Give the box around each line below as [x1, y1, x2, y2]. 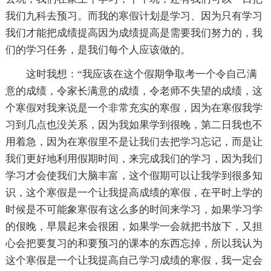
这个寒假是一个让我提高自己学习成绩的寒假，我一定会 [5, 254, 263, 266]
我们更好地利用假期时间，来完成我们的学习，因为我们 [5, 152, 263, 165]
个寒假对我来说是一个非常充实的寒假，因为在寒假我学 [5, 102, 263, 114]
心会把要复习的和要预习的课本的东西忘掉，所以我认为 [5, 237, 263, 249]
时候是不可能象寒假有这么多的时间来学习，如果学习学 [5, 203, 263, 215]
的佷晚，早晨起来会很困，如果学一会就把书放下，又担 [5, 220, 263, 232]
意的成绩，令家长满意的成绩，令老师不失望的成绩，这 [5, 85, 263, 97]
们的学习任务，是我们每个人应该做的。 [5, 44, 191, 56]
